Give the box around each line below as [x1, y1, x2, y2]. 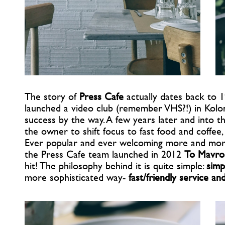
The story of [25, 88, 79, 103]
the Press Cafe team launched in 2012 [25, 146, 184, 161]
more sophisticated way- [25, 169, 129, 184]
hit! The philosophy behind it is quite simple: [25, 158, 206, 173]
